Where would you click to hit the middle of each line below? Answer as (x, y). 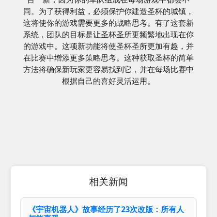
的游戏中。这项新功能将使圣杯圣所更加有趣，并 (108, 46)
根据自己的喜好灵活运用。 (108, 81)
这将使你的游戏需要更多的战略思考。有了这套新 (108, 23)
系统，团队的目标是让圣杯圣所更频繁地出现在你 (108, 34)
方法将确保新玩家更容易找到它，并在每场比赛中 (108, 69)
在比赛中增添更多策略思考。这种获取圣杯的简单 (108, 57)
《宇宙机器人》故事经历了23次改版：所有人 (106, 209)
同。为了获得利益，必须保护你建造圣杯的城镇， (108, 11)
